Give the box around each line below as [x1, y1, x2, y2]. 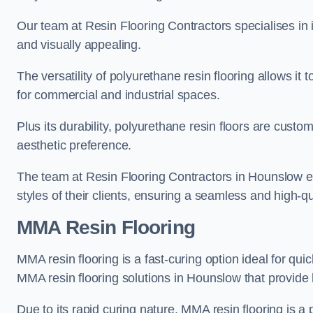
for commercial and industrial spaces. [17, 88, 220, 102]
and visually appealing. [17, 38, 141, 52]
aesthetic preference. [17, 138, 132, 152]
